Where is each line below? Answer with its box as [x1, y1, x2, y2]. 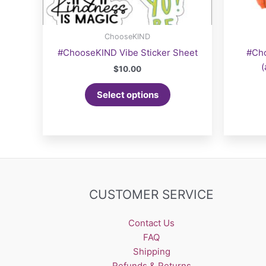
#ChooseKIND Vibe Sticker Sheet [57, 46, 198, 58]
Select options [96, 88, 159, 100]
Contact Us [128, 217, 175, 229]
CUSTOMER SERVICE [89, 186, 214, 202]
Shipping [132, 245, 170, 257]
